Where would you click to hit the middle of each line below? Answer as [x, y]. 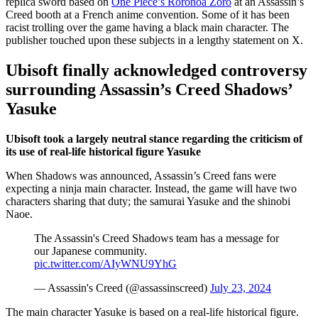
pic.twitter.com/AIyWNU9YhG [105, 263]
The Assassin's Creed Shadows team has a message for [157, 238]
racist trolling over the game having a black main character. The [147, 27]
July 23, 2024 [241, 287]
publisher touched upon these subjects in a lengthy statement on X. [154, 40]
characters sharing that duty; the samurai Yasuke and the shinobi [148, 201]
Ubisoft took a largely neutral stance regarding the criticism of [154, 138]
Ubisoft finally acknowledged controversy [157, 70]
